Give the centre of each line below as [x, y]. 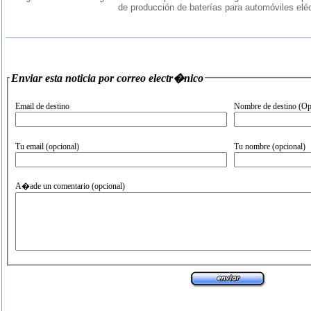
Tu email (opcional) [47, 146]
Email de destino [42, 106]
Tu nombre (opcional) [289, 146]
